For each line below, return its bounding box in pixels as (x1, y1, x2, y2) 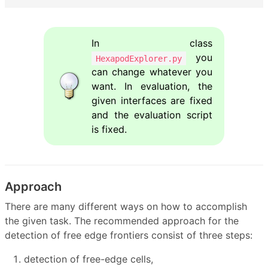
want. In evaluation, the (91, 80, 213, 93)
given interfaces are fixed (91, 95, 213, 107)
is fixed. (91, 123, 127, 136)
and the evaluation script (91, 109, 213, 121)
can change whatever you (91, 66, 213, 78)
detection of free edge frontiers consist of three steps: (5, 229, 252, 241)
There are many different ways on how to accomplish (5, 200, 247, 212)
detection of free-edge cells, (24, 252, 153, 265)
